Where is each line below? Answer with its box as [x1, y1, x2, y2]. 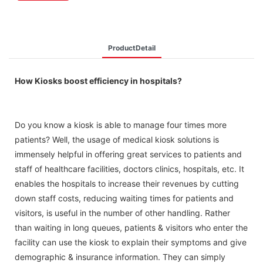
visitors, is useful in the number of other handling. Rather [15, 207, 230, 218]
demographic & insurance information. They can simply [15, 251, 225, 262]
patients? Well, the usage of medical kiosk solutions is [15, 134, 219, 144]
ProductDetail [107, 43, 156, 52]
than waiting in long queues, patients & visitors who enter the [15, 222, 248, 232]
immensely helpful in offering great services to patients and [15, 149, 242, 159]
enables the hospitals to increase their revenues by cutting [15, 178, 239, 188]
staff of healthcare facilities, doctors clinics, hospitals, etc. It [15, 163, 244, 174]
